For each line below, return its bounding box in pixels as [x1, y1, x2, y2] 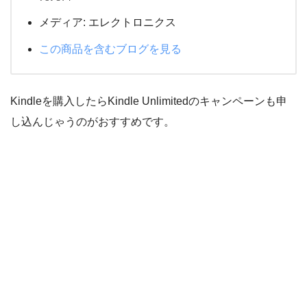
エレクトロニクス [86, 16, 176, 28]
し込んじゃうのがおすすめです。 [10, 115, 175, 127]
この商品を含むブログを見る [39, 42, 182, 55]
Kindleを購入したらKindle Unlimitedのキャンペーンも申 [10, 95, 287, 107]
